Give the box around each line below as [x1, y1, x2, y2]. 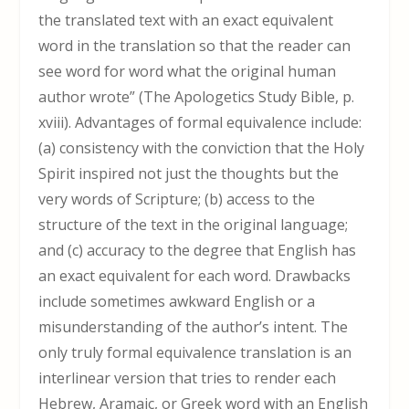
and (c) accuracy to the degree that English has [38, 240, 357, 261]
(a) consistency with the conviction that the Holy [38, 138, 365, 159]
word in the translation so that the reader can [38, 36, 351, 57]
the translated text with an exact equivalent [38, 10, 334, 31]
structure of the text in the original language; [38, 215, 349, 236]
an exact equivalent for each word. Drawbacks [38, 266, 351, 287]
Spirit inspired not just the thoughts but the [38, 163, 340, 184]
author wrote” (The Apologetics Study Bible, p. [38, 87, 355, 108]
